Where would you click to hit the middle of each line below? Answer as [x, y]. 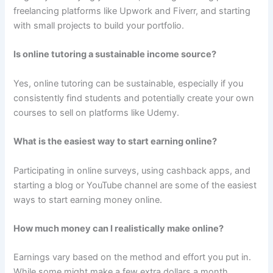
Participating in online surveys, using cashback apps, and [132, 170]
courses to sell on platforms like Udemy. [97, 112]
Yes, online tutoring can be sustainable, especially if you [129, 83]
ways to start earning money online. [88, 200]
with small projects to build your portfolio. [99, 26]
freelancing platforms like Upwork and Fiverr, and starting [132, 11]
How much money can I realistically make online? [119, 228]
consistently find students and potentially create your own [134, 98]
